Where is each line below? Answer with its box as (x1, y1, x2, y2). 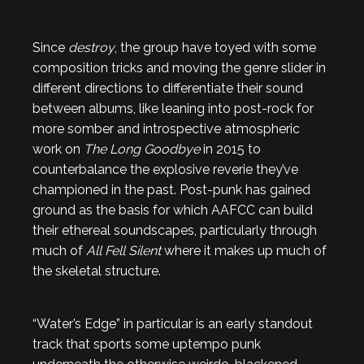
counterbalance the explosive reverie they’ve (32, 162, 298, 177)
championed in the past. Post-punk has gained (32, 182, 310, 197)
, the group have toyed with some (115, 40, 316, 55)
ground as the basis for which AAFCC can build (32, 202, 313, 218)
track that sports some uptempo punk (32, 336, 261, 352)
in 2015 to (203, 141, 261, 157)
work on (32, 141, 84, 157)
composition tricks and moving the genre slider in (32, 60, 326, 76)
